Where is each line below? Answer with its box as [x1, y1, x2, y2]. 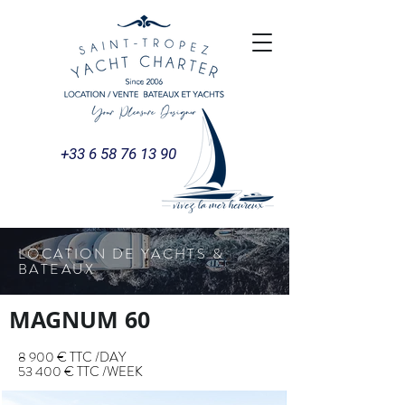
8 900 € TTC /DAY [18, 347, 126, 367]
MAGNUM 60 [9, 304, 150, 335]
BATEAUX [18, 259, 96, 279]
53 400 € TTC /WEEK [18, 362, 143, 381]
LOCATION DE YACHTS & [18, 243, 224, 264]
